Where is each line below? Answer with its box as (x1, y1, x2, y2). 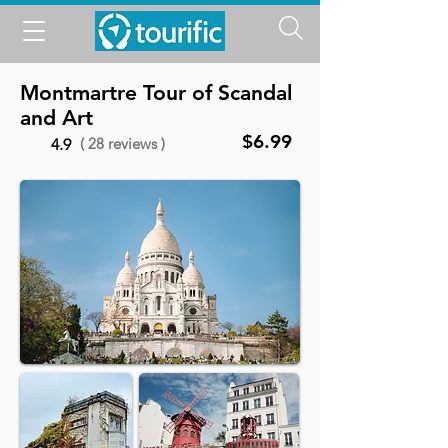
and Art (20, 105, 93, 130)
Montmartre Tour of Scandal (20, 80, 292, 105)
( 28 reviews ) (80, 134, 165, 153)
